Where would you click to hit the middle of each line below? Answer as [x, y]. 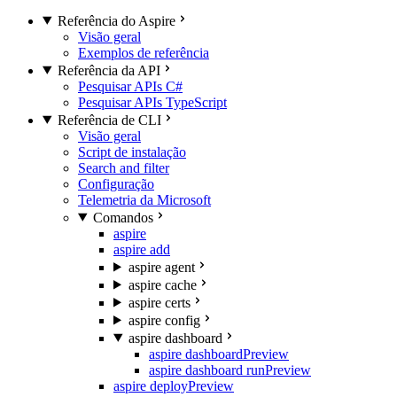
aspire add [142, 249]
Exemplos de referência [144, 52]
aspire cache [162, 284]
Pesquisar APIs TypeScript [152, 102]
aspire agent [161, 267]
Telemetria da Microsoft [144, 199]
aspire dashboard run [207, 370]
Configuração [116, 183]
